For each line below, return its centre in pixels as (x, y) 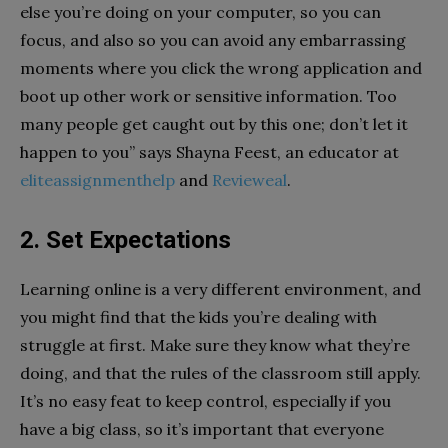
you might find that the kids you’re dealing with (198, 317)
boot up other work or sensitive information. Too (208, 96)
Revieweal (249, 180)
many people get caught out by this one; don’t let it (214, 124)
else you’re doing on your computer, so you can (200, 12)
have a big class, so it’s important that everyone (202, 429)
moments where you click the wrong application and (221, 68)
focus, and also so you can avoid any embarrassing (213, 40)
